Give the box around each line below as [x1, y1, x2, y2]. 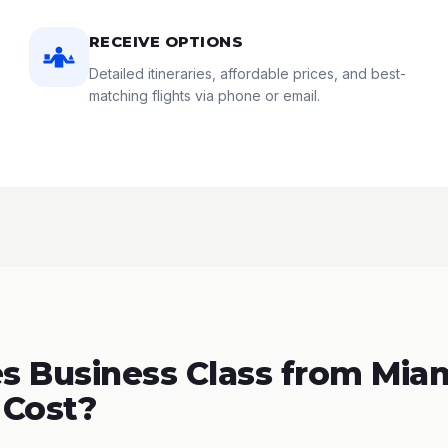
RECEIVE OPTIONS [88, 32, 244, 51]
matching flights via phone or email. [88, 87, 320, 104]
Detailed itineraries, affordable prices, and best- [88, 65, 406, 82]
